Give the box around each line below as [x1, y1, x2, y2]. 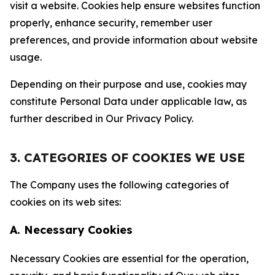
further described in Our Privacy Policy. [10, 112, 193, 125]
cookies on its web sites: [10, 196, 121, 208]
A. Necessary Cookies [10, 223, 133, 237]
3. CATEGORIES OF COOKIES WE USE [10, 150, 245, 165]
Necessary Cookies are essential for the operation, [10, 252, 249, 265]
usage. [10, 51, 42, 63]
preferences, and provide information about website [10, 34, 258, 46]
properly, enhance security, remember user [10, 17, 212, 29]
